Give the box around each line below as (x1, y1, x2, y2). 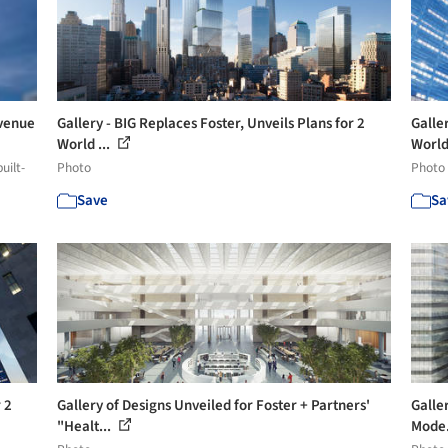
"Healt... (57, 416, 115, 437)
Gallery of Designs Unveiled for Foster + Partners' (57, 395, 371, 416)
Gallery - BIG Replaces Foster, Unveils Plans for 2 (57, 113, 366, 134)
